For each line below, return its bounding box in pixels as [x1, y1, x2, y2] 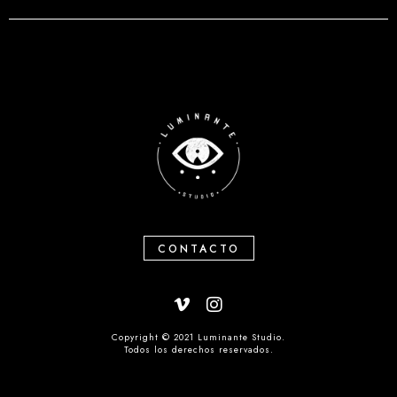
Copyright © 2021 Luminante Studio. [112, 330, 285, 344]
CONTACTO [157, 240, 240, 257]
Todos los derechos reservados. [123, 342, 274, 356]
